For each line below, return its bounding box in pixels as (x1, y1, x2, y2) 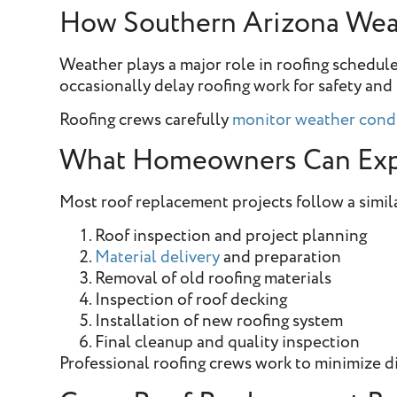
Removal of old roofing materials (95, 266, 332, 291)
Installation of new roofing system (95, 308, 344, 333)
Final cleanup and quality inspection (95, 330, 361, 354)
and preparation (220, 245, 342, 269)
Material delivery (95, 245, 221, 269)
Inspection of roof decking (95, 287, 288, 312)
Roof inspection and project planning (95, 223, 368, 248)
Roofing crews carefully (59, 108, 233, 133)
